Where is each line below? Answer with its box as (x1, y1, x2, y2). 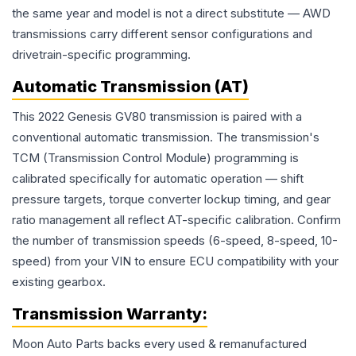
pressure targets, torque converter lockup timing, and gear (12, 192, 331, 207)
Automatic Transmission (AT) (12, 77, 249, 97)
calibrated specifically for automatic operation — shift (12, 171, 304, 187)
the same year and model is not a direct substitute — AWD (12, 6, 331, 21)
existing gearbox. (12, 274, 106, 290)
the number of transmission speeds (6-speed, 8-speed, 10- (12, 233, 338, 249)
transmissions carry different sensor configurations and (12, 26, 312, 42)
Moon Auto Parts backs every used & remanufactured (12, 336, 307, 352)
